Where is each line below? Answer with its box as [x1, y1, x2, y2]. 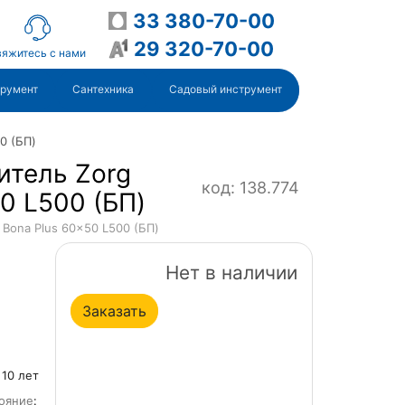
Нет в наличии [165, 261, 297, 284]
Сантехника [72, 82, 135, 96]
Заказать [82, 302, 146, 320]
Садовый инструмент [168, 82, 282, 96]
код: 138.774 [202, 178, 299, 197]
